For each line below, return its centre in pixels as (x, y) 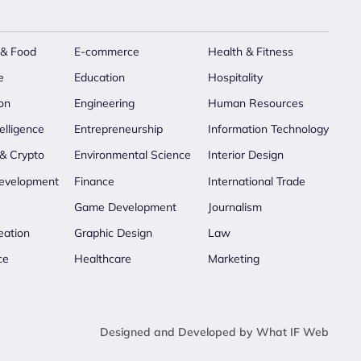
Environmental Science (133, 155)
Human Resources (256, 103)
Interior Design (246, 155)
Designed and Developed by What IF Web (214, 332)
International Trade (257, 181)
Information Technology (268, 129)
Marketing (234, 259)
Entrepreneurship (118, 129)
